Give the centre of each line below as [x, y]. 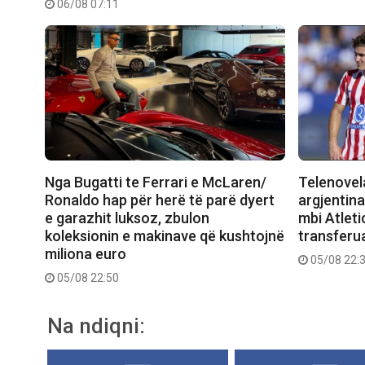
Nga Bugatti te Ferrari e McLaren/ [156, 182]
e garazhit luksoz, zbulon [127, 218]
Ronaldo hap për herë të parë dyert [160, 200]
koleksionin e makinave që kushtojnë [165, 235]
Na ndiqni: [96, 325]
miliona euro [86, 253]
